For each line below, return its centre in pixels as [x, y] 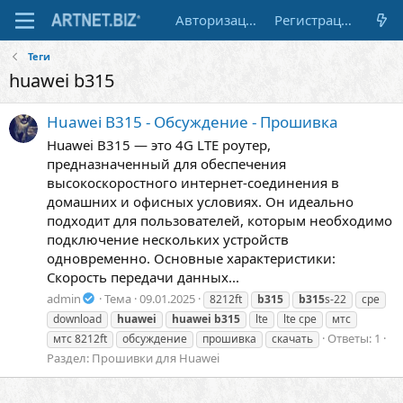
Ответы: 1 [354, 338]
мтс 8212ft [80, 338]
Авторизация [251, 20]
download [77, 318]
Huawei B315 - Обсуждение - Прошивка [193, 122]
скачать [292, 338]
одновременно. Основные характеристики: [191, 259]
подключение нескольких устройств [168, 240]
